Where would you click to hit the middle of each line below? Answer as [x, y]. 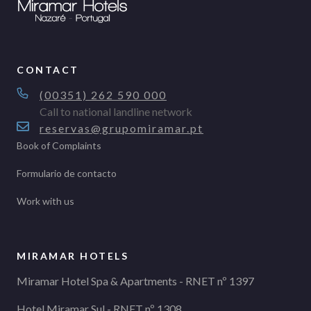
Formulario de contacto [67, 173]
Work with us [45, 201]
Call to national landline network [116, 111]
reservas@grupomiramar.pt [121, 128]
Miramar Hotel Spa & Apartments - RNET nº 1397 [135, 280]
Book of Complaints [59, 145]
